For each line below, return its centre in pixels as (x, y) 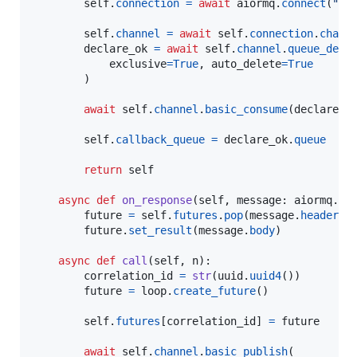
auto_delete (246, 64)
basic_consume (246, 110)
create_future (214, 291)
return (103, 170)
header (320, 216)
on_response (157, 200)
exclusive (138, 64)
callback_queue (160, 140)
